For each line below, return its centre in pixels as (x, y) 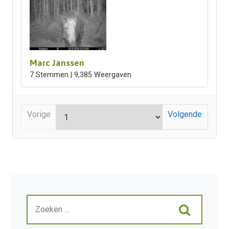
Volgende (185, 114)
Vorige (39, 114)
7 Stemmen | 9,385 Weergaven (80, 75)
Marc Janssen (57, 63)
